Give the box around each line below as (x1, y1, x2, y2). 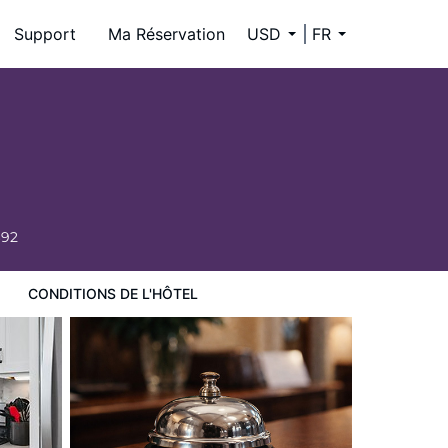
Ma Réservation (108, 24, 225, 44)
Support (14, 24, 76, 44)
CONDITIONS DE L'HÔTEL (27, 285, 198, 302)
